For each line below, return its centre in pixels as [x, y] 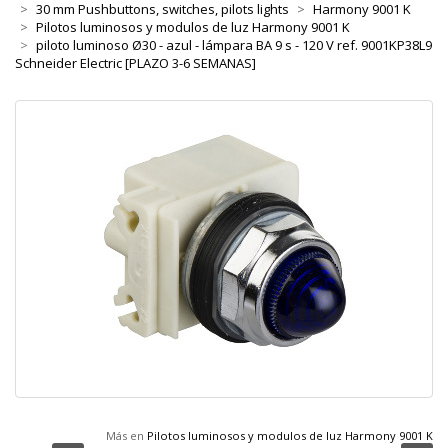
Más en [126, 436]
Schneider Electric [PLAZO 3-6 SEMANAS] [135, 63]
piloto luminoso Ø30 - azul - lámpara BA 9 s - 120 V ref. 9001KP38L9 [234, 45]
